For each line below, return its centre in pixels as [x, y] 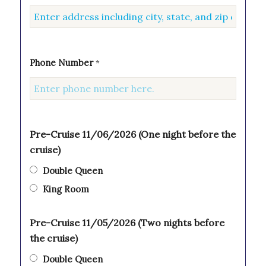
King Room [66, 189]
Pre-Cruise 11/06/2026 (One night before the [132, 134]
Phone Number [62, 63]
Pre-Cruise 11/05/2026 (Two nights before [127, 223]
